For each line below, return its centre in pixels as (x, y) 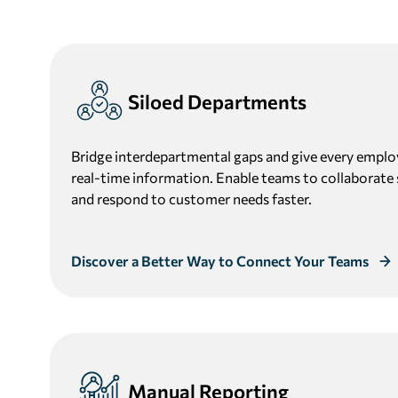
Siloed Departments (217, 102)
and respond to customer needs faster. (191, 199)
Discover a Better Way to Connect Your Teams (220, 261)
